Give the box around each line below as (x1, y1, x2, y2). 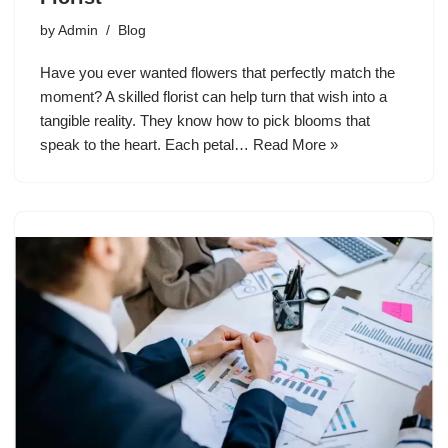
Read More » (253, 136, 338, 154)
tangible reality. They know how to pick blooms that (40, 112, 370, 130)
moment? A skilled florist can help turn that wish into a (40, 88, 387, 106)
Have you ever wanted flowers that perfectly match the (40, 64, 395, 82)
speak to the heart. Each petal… (40, 136, 253, 154)
